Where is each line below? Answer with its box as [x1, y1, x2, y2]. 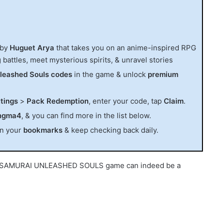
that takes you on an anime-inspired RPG [54, 43, 196, 52]
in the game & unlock [72, 69, 148, 79]
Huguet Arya [10, 43, 54, 52]
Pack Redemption [27, 96, 89, 106]
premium [148, 69, 178, 79]
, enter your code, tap [89, 96, 164, 106]
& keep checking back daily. [62, 125, 158, 135]
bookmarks [23, 125, 62, 135]
